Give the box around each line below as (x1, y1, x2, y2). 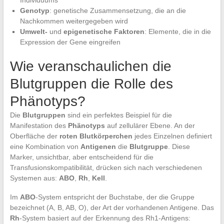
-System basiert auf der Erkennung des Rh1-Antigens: (19, 213, 190, 222)
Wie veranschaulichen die (9, 58, 171, 74)
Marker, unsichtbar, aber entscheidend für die (9, 152, 153, 161)
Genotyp (19, 6, 49, 14)
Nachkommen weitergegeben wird (19, 16, 128, 25)
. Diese (167, 142, 190, 150)
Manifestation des (9, 121, 68, 129)
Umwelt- (19, 27, 47, 35)
